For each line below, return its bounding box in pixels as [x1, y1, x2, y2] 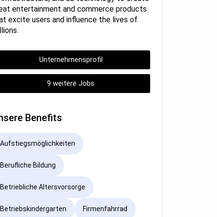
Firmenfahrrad [83, 205, 128, 213]
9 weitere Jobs [47, 78, 95, 88]
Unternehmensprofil [39, 55, 103, 64]
